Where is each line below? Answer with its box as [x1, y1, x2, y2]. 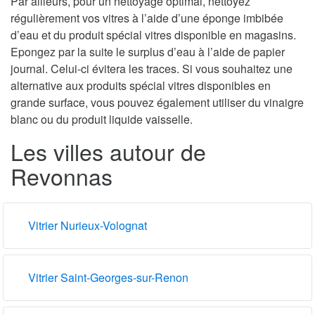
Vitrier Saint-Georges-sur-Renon [28, 269, 188, 285]
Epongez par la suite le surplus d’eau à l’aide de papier [11, 43, 285, 60]
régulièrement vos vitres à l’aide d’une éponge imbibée [11, 9, 283, 26]
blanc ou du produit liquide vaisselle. [11, 110, 193, 127]
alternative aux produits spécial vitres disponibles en [11, 77, 271, 94]
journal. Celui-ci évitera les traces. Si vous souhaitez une [11, 60, 292, 77]
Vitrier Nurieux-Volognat [28, 217, 147, 233]
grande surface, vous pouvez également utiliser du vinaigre [11, 94, 304, 110]
